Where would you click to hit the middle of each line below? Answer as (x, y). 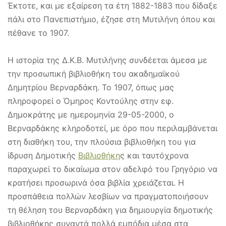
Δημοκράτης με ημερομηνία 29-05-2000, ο (91, 114)
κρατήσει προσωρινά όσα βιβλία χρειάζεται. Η (96, 182)
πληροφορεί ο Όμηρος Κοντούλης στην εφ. (91, 101)
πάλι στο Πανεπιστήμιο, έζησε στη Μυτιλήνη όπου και (111, 19)
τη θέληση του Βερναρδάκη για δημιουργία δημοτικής (110, 210)
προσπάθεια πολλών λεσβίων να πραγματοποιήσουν (108, 196)
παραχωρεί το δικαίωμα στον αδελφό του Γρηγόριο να (112, 169)
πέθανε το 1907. (38, 33)
